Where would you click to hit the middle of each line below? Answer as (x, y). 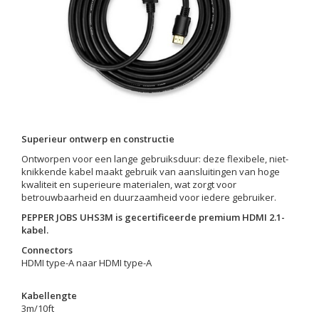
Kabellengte (49, 296)
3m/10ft (38, 308)
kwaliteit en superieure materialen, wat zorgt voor (129, 184)
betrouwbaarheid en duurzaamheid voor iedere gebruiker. (149, 197)
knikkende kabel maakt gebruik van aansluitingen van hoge (151, 172)
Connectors (47, 250)
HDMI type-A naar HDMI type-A (87, 263)
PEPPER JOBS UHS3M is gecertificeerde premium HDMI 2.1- (153, 217)
